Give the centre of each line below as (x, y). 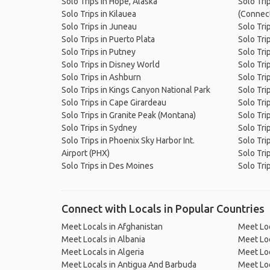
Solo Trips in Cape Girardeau (114, 102)
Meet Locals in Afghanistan (112, 227)
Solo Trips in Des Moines (108, 166)
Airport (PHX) (86, 153)
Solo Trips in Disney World (111, 64)
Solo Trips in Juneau (99, 27)
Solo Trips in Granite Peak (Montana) (129, 115)
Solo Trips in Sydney (99, 128)
